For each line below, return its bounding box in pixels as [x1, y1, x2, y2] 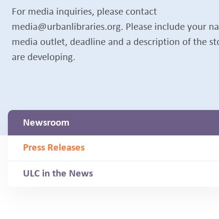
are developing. [12, 52, 75, 63]
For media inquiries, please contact [12, 7, 157, 17]
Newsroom [23, 118, 70, 128]
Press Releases [23, 143, 85, 153]
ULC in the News [23, 169, 93, 179]
